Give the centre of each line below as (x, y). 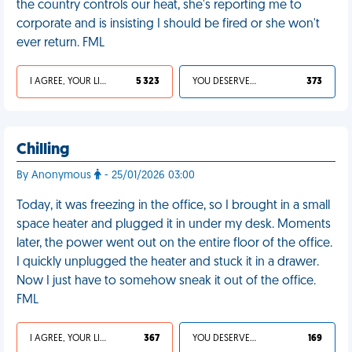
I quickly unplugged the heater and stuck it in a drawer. (168, 262)
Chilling (43, 150)
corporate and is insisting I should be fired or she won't (168, 24)
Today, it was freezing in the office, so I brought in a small (173, 206)
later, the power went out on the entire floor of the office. (174, 244)
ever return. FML (60, 43)
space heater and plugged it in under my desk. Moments (174, 225)
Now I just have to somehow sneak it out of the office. (166, 281)
